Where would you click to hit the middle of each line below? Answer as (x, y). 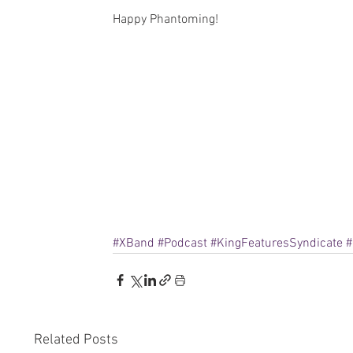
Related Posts (76, 340)
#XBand (134, 244)
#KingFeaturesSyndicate (277, 244)
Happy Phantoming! (165, 20)
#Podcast (182, 244)
